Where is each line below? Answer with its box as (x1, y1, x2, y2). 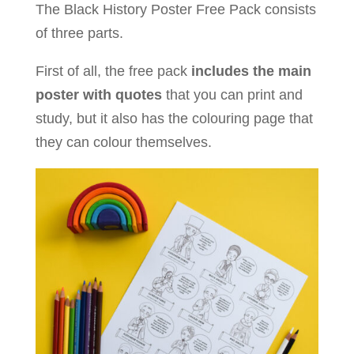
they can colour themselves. (35, 134, 212, 151)
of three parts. (35, 25, 123, 42)
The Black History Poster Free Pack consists (35, 2, 316, 18)
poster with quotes (35, 87, 162, 104)
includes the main (190, 63, 311, 80)
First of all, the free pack (35, 63, 191, 80)
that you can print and (161, 87, 303, 104)
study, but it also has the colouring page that (35, 111, 313, 127)
